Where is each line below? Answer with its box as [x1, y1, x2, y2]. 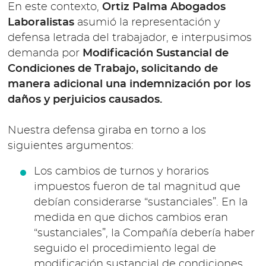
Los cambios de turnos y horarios [33, 166, 209, 178]
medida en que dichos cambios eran [33, 213, 228, 224]
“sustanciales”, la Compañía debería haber [33, 228, 255, 239]
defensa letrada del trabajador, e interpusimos [8, 32, 252, 43]
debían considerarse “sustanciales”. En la [33, 197, 248, 208]
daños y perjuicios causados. [8, 94, 163, 105]
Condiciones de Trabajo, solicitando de [8, 63, 218, 74]
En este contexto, [8, 1, 103, 12]
